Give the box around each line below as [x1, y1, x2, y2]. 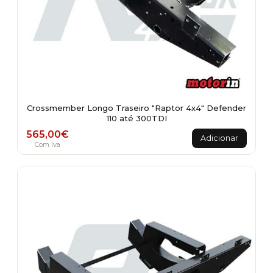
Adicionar [200, 133, 238, 143]
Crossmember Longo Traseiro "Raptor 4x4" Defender [27, 103, 246, 113]
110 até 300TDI [106, 113, 167, 123]
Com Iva [35, 140, 60, 149]
